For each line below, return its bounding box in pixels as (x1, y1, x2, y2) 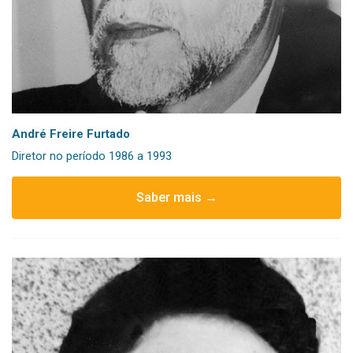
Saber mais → (136, 189, 217, 205)
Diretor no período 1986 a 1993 (12, 148, 172, 163)
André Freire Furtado (12, 126, 130, 141)
